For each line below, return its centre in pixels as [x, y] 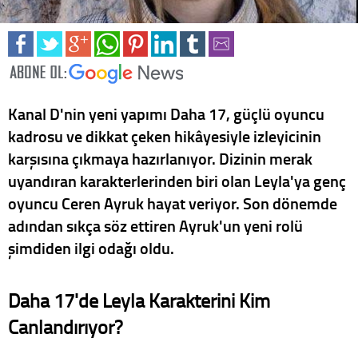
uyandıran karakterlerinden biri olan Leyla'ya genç [177, 180]
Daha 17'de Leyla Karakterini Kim [139, 300]
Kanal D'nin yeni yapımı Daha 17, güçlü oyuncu [166, 113]
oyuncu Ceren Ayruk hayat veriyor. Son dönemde [173, 203]
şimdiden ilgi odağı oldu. [91, 247]
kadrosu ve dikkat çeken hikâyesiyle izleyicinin [165, 135]
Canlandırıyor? [66, 326]
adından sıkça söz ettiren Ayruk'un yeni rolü [155, 225]
